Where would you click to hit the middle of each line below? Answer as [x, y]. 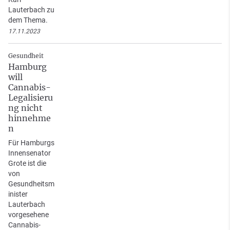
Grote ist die [27, 163]
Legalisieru [31, 97]
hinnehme [30, 118]
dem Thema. [28, 20]
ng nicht [25, 108]
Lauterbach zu [31, 9]
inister [18, 194]
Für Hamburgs [31, 142]
